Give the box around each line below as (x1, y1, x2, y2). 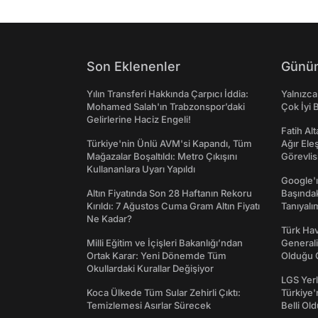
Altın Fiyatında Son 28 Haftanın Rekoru (87, 187, 252, 199)
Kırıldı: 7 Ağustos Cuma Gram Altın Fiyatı (87, 200, 260, 212)
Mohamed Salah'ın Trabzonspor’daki (87, 101, 245, 113)
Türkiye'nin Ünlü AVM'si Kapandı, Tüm (87, 138, 252, 150)
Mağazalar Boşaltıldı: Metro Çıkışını (87, 150, 237, 163)
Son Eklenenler (87, 59, 180, 75)
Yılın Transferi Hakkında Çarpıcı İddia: (87, 88, 248, 100)
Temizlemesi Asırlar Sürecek (87, 300, 211, 312)
